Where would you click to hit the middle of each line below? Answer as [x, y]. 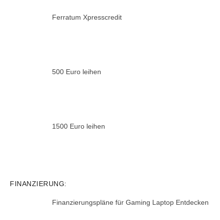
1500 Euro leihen [78, 126]
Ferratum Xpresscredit [87, 17]
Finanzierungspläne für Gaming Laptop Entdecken [130, 203]
